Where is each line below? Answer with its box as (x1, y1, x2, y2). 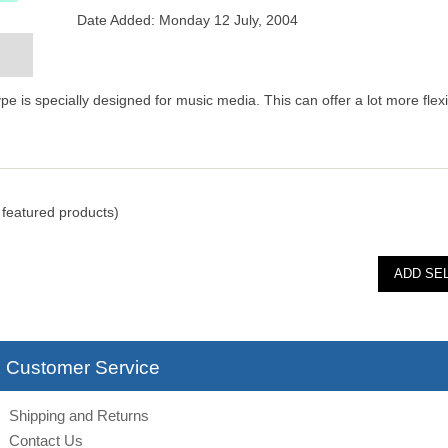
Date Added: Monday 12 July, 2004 (76, 13, 298, 29)
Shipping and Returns (8, 407, 149, 425)
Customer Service (6, 357, 161, 379)
